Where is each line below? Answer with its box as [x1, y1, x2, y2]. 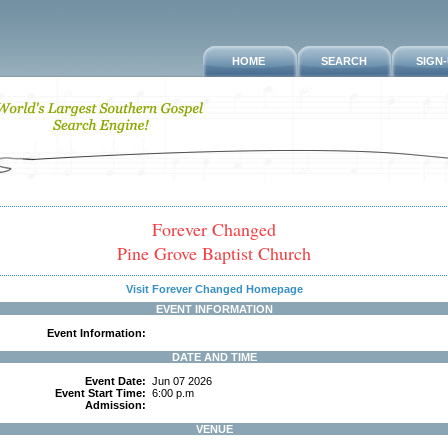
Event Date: [85, 375, 149, 387]
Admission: [85, 399, 149, 411]
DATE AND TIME [171, 351, 257, 363]
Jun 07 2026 [149, 375, 212, 387]
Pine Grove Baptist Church [117, 241, 311, 265]
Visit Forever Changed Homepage [125, 283, 303, 295]
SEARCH [320, 55, 367, 67]
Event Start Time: [55, 387, 149, 399]
